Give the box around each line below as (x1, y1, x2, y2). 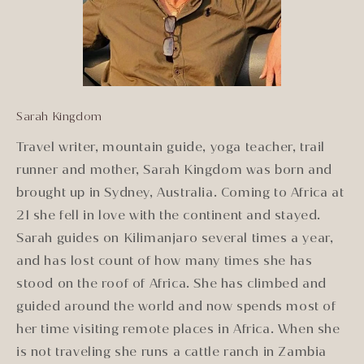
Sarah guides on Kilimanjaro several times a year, (16, 229, 334, 247)
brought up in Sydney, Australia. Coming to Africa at (16, 184, 344, 201)
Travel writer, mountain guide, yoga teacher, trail (16, 138, 326, 156)
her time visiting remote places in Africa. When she (16, 320, 340, 338)
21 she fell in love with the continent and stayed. (16, 206, 322, 224)
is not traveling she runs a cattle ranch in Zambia (16, 343, 327, 361)
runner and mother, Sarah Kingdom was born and (16, 161, 333, 179)
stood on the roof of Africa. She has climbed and (16, 275, 327, 292)
